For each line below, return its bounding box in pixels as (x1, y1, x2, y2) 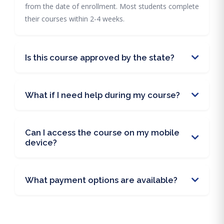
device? (25, 137, 57, 147)
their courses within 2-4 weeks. (25, 14, 124, 23)
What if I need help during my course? (25, 90, 180, 100)
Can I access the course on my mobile (25, 127, 179, 137)
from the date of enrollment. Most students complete (25, 1, 199, 11)
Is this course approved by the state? (25, 52, 174, 62)
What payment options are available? (25, 175, 177, 185)
